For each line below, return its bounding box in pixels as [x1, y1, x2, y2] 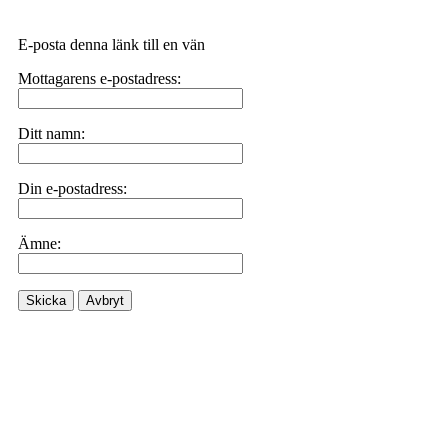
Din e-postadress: [18, 180, 127, 197]
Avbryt [86, 293, 124, 308]
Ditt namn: [18, 125, 85, 142]
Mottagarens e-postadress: [18, 70, 181, 87]
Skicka [26, 293, 66, 308]
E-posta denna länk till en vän [18, 36, 205, 53]
